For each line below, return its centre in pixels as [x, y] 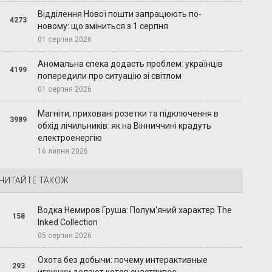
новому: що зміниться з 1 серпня [103, 26]
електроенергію [70, 138]
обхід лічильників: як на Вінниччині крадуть [125, 126]
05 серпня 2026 [65, 236]
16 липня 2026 [63, 151]
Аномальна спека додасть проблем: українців [131, 64]
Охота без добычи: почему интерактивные [123, 260]
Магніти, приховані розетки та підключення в [128, 114]
